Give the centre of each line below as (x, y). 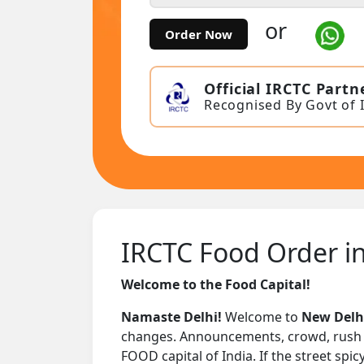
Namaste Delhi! (171, 316)
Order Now (199, 35)
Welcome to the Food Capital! (216, 284)
